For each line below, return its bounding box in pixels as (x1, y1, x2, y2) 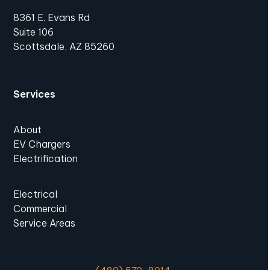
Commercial (13, 202, 67, 215)
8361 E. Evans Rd (13, 11, 90, 24)
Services (13, 88, 56, 101)
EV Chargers (13, 138, 71, 151)
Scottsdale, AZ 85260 (13, 40, 115, 53)
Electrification (13, 152, 78, 165)
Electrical (13, 188, 58, 201)
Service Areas (13, 217, 76, 230)
